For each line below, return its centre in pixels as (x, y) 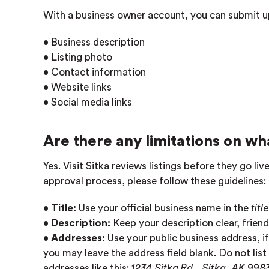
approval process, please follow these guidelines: (155, 181)
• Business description (94, 42)
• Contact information (95, 72)
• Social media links (88, 102)
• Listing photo (78, 57)
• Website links (77, 87)
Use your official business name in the (164, 208)
